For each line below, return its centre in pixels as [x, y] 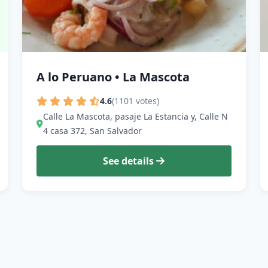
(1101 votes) [136, 101]
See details [130, 161]
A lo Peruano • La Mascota [113, 77]
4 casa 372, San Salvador [93, 131]
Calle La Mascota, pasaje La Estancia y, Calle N [136, 117]
